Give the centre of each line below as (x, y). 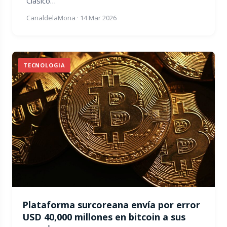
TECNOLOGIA (44, 65)
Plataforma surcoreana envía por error (111, 204)
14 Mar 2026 (98, 18)
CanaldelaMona (51, 18)
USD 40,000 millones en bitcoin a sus (104, 217)
